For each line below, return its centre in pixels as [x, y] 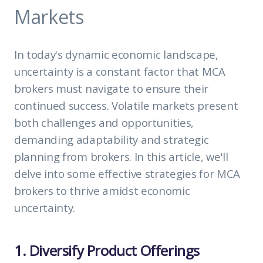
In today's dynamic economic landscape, [116, 54]
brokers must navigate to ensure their [112, 88]
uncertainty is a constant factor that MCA [120, 71]
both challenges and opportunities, [104, 122]
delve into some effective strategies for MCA [127, 173]
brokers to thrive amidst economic [102, 190]
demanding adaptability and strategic [112, 139]
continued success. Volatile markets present [126, 105]
